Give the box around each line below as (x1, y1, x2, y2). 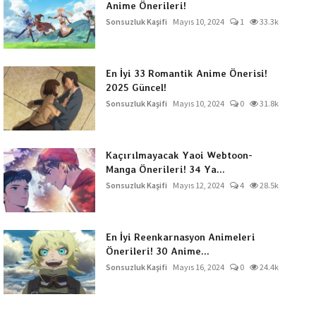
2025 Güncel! (105, 82, 166, 93)
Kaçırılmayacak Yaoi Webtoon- (105, 150, 253, 161)
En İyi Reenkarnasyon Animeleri (105, 231, 255, 243)
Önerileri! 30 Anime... (105, 245, 209, 257)
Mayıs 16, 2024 (172, 262, 224, 272)
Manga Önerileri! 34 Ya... (105, 164, 225, 175)
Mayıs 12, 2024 (172, 180, 224, 190)
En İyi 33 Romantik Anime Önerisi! (105, 68, 267, 79)
